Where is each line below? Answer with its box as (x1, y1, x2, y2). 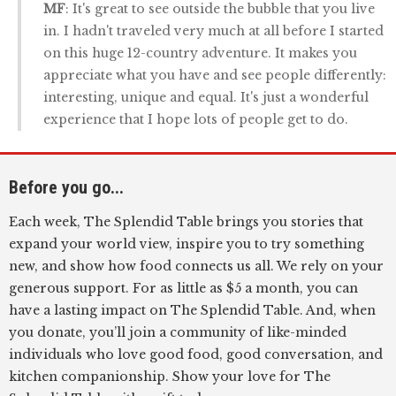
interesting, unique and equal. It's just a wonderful (43, 88, 369, 105)
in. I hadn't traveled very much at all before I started (43, 22, 384, 39)
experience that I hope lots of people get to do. (43, 110, 348, 127)
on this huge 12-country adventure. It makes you (43, 44, 357, 61)
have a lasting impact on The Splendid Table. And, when (9, 301, 376, 318)
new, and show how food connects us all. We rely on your (9, 257, 384, 274)
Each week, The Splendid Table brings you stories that (9, 213, 363, 230)
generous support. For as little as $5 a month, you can (9, 279, 358, 296)
